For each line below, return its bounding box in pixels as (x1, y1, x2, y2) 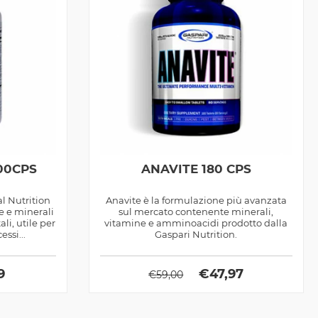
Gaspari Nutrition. (155, 228, 238, 240)
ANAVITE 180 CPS (141, 161, 251, 176)
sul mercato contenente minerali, (119, 205, 274, 217)
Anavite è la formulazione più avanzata (105, 194, 287, 206)
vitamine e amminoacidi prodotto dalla (104, 216, 288, 229)
